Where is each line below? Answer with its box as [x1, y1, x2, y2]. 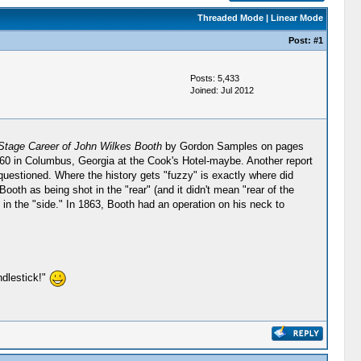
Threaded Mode [197, 13, 263, 23]
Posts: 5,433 [189, 73, 239, 83]
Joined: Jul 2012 [189, 85, 254, 95]
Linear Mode [270, 13, 323, 23]
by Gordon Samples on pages [164, 140, 304, 152]
